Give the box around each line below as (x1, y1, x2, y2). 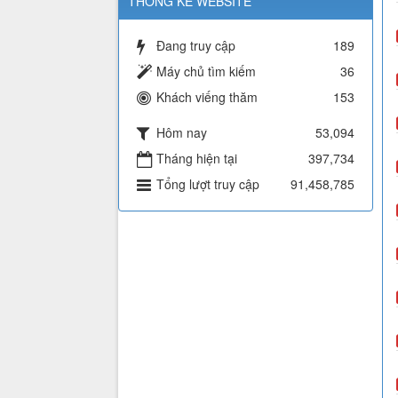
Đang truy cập (156, 36, 235, 55)
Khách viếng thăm (156, 88, 258, 107)
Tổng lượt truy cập (156, 175, 259, 194)
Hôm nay (156, 123, 207, 142)
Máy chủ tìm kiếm (156, 62, 256, 81)
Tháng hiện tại (156, 149, 237, 168)
